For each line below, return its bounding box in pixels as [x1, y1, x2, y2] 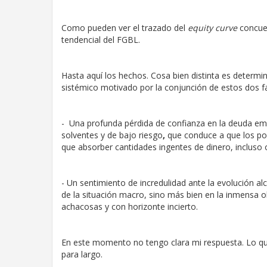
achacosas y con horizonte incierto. [61, 200, 198, 212]
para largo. [61, 248, 103, 260]
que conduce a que [167, 129, 241, 141]
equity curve [188, 21, 240, 33]
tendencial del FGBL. [61, 33, 140, 45]
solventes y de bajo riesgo [61, 129, 163, 141]
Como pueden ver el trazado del [61, 21, 188, 33]
